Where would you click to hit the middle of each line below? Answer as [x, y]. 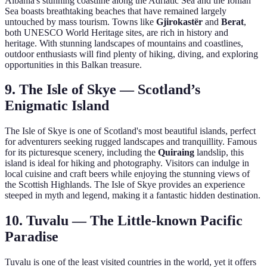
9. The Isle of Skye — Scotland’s [103, 90]
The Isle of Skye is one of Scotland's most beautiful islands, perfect [130, 131]
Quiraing [176, 153]
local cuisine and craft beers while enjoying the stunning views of [127, 174]
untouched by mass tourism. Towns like [80, 21]
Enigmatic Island [57, 106]
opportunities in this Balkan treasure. [73, 64]
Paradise [32, 237]
